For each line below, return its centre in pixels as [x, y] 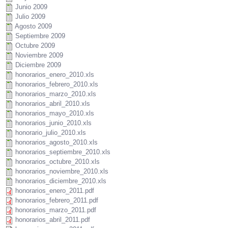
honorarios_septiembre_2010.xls [63, 152]
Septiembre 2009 [40, 36]
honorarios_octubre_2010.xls [58, 162]
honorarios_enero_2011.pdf [55, 191]
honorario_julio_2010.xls [51, 133]
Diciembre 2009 [38, 65]
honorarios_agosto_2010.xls [56, 142]
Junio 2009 [31, 7]
